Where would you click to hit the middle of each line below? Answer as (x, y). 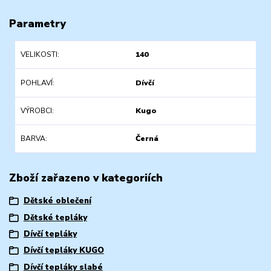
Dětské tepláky (55, 217)
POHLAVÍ (36, 83)
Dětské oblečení (57, 201)
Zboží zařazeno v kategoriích (86, 178)
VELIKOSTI (39, 55)
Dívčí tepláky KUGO (64, 251)
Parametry (38, 23)
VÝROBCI (36, 110)
